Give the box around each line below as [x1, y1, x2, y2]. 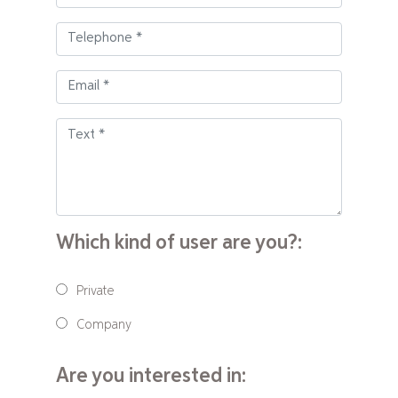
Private [76, 283, 114, 298]
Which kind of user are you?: [56, 231, 302, 253]
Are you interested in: [56, 364, 246, 386]
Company [76, 317, 131, 331]
